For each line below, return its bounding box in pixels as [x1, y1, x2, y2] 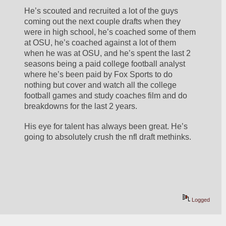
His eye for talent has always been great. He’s [24, 122, 188, 131]
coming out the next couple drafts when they [24, 17, 181, 26]
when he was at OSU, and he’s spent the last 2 [24, 49, 191, 58]
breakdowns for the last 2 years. [24, 102, 140, 111]
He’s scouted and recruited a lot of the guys [24, 7, 179, 16]
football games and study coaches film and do [24, 91, 188, 100]
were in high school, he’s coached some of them [24, 28, 196, 37]
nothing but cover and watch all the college [24, 81, 177, 90]
